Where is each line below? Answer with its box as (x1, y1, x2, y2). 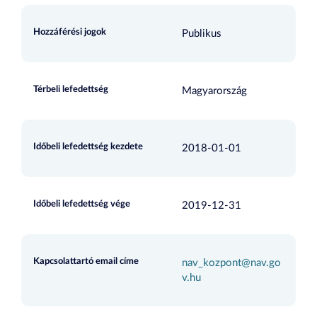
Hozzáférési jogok (33, 28, 106, 37)
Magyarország (181, 86, 247, 96)
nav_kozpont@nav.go (181, 258, 281, 268)
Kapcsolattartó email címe (33, 257, 139, 266)
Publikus (181, 28, 221, 39)
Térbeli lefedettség (33, 85, 108, 94)
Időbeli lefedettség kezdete (33, 142, 143, 151)
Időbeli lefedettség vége (33, 200, 130, 209)
